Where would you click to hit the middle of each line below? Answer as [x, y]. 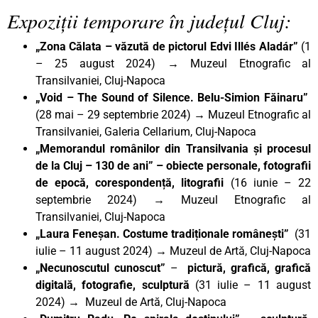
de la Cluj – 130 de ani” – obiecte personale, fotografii [173, 165]
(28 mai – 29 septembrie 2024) [115, 114]
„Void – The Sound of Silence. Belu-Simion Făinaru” [172, 97]
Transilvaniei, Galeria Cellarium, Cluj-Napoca [146, 131]
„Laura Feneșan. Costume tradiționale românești [160, 234]
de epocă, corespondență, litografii [133, 182]
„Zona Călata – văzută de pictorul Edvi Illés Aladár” [168, 46]
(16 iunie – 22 [271, 182]
